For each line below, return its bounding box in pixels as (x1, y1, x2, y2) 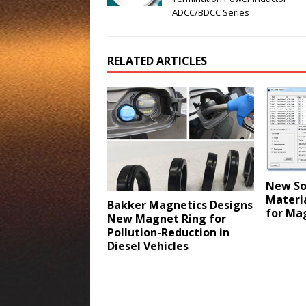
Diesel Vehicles (107, 238, 189, 253)
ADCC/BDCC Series (172, 6, 249, 19)
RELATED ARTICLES (107, 53, 207, 69)
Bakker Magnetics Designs (107, 197, 253, 212)
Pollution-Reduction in (107, 224, 229, 240)
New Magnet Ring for (107, 210, 226, 226)
